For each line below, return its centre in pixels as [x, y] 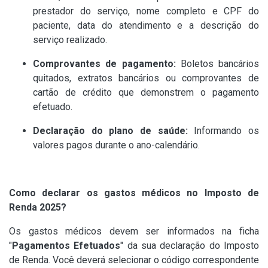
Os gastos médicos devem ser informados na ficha [134, 232]
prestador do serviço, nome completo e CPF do [146, 11]
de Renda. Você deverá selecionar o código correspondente [134, 260]
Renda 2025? [38, 208]
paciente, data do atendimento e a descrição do [146, 26]
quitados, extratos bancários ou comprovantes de [146, 78]
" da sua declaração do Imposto [190, 246]
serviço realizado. [70, 40]
